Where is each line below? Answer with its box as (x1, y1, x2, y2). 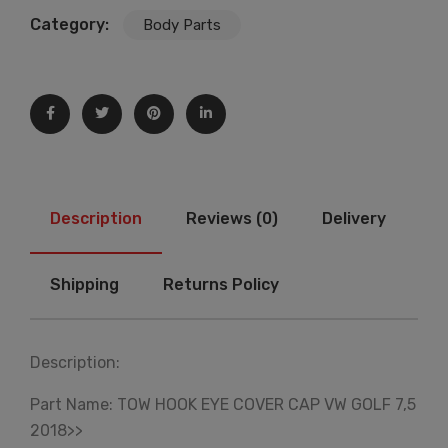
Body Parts (143, 16, 221, 34)
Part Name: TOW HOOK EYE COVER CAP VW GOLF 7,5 (30, 395, 416, 414)
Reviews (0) (186, 209, 278, 228)
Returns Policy (163, 275, 279, 294)
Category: (30, 15, 113, 34)
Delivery (322, 209, 386, 228)
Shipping (50, 275, 119, 294)
